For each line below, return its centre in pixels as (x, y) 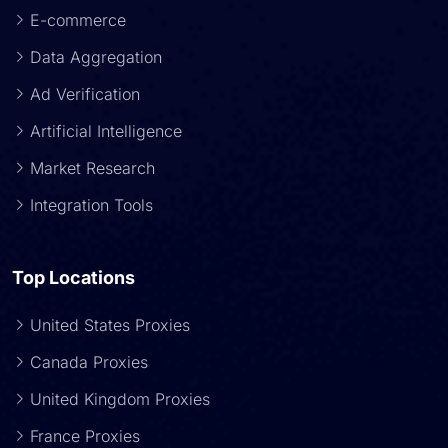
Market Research (92, 168)
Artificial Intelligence (106, 131)
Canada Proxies (89, 362)
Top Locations (73, 277)
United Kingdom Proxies (120, 399)
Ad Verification (85, 94)
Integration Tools (91, 205)
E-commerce (78, 20)
